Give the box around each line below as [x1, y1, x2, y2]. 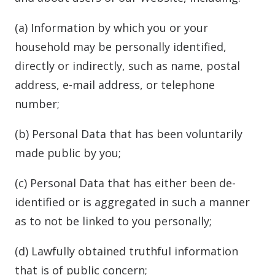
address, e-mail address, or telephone [15, 77, 215, 92]
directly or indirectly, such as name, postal [15, 58, 240, 73]
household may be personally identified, [15, 39, 227, 54]
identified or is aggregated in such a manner [15, 195, 250, 209]
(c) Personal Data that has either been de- [15, 176, 236, 190]
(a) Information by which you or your [15, 20, 208, 35]
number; [15, 96, 60, 111]
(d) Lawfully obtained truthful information [15, 244, 238, 258]
